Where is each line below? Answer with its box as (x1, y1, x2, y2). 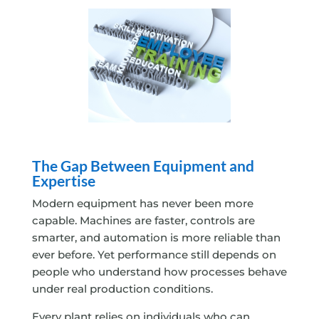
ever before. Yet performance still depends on (31, 248, 276, 262)
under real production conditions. (31, 282, 213, 296)
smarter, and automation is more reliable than (31, 231, 281, 245)
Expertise (31, 172, 95, 190)
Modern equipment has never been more (31, 197, 253, 211)
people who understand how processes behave (31, 265, 287, 279)
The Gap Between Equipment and (31, 157, 254, 175)
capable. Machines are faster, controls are (31, 214, 255, 228)
